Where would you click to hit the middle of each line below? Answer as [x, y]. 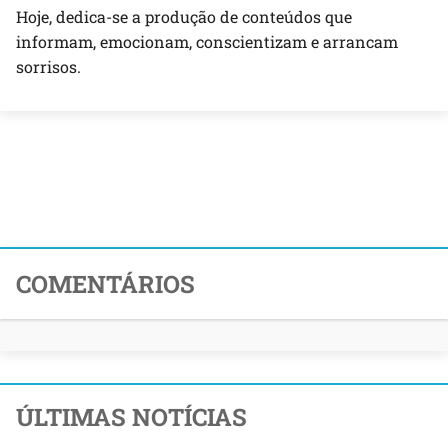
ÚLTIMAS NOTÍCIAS [131, 416]
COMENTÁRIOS [105, 283]
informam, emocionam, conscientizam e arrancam [207, 41]
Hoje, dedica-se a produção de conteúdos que [184, 16]
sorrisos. [48, 66]
